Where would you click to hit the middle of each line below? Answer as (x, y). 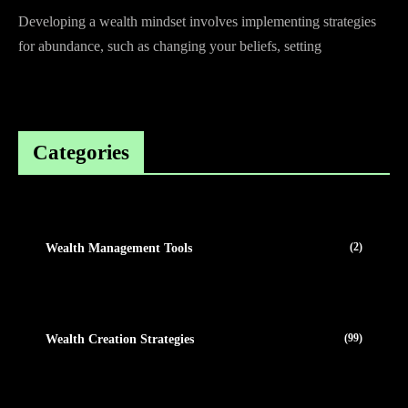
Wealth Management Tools (119, 248)
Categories (82, 153)
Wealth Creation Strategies (120, 339)
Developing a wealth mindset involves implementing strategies (197, 21)
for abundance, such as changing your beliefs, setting (170, 46)
